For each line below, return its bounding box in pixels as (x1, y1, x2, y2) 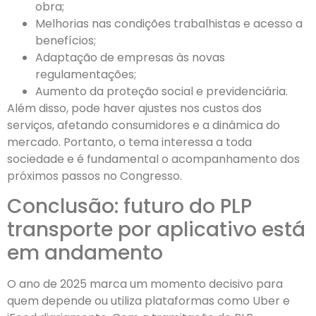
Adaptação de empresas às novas (35, 49, 225, 66)
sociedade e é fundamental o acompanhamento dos (7, 151, 300, 167)
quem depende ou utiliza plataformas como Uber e (7, 293, 290, 310)
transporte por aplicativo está (7, 216, 305, 244)
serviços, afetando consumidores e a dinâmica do (7, 117, 280, 133)
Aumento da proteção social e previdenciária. (35, 83, 288, 99)
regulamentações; (35, 66, 136, 83)
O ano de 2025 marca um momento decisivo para (7, 276, 283, 293)
